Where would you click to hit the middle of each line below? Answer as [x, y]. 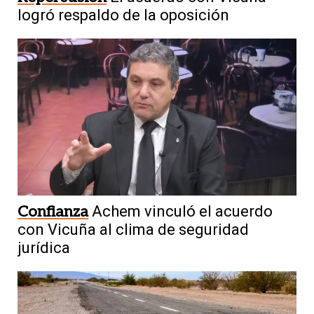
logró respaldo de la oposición [123, 15]
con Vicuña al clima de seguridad [133, 230]
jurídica [44, 248]
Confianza [53, 212]
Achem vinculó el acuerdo [182, 212]
